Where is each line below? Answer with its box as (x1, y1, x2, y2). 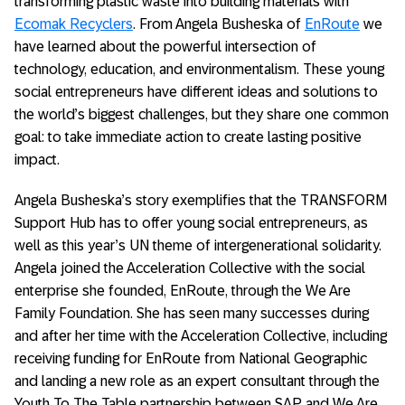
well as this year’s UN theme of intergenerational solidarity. (14, 238, 381, 253)
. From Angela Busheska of (133, 16, 305, 32)
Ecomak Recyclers (14, 16, 133, 32)
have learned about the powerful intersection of (14, 39, 316, 54)
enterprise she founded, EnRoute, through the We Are (14, 283, 351, 298)
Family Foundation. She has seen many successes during (14, 306, 369, 321)
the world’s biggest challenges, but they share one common (14, 107, 389, 122)
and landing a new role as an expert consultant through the (14, 373, 380, 389)
